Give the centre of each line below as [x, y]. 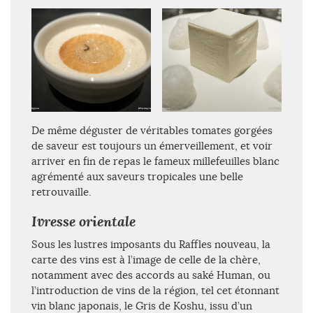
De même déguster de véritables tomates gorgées [152, 130]
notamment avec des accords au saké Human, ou [151, 275]
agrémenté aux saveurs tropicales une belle [137, 176]
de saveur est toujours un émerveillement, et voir [152, 145]
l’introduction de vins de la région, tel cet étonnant [155, 290]
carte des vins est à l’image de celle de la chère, [146, 259]
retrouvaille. [61, 191]
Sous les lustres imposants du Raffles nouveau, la [151, 244]
